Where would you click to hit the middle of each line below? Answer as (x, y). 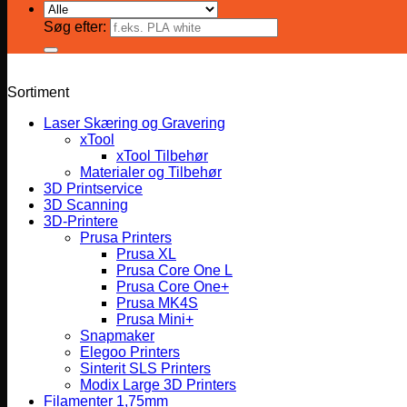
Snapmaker (117, 336)
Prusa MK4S (157, 303)
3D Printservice (93, 189)
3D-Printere (81, 221)
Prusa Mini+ (155, 319)
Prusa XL (146, 254)
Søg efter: (75, 27)
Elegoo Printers (130, 352)
